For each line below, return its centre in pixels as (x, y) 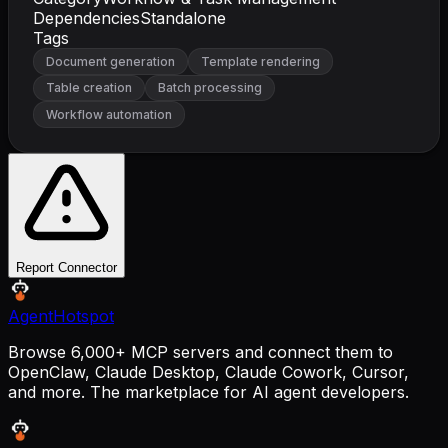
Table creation (89, 88)
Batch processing (210, 88)
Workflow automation (109, 114)
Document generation (110, 61)
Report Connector (66, 267)
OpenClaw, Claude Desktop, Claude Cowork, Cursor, (208, 371)
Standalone (183, 17)
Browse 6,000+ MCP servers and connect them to (200, 351)
